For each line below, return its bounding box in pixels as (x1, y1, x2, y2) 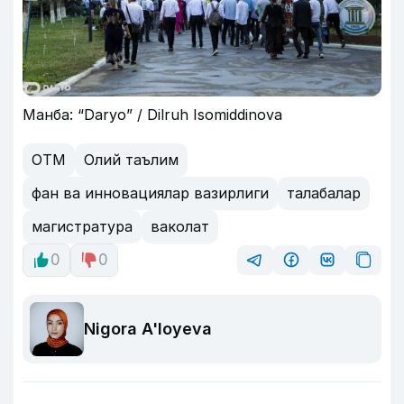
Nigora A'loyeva (84, 319, 212, 339)
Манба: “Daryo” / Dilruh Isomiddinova (23, 105, 282, 124)
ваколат (151, 217, 209, 236)
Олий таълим (84, 151, 179, 170)
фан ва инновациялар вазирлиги (32, 184, 269, 203)
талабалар (287, 184, 361, 203)
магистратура (32, 217, 133, 236)
